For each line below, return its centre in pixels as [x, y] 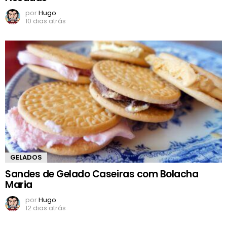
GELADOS [26, 158]
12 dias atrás [46, 208]
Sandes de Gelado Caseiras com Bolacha [102, 174]
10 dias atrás [46, 21]
